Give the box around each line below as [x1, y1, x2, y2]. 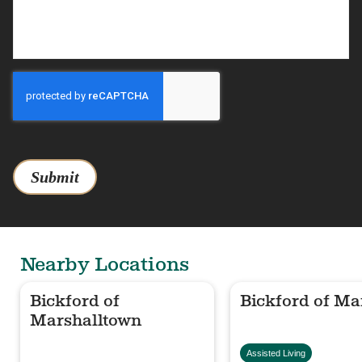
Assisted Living [246, 347, 305, 358]
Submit [31, 167, 79, 186]
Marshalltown [30, 310, 142, 330]
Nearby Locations [20, 252, 189, 276]
